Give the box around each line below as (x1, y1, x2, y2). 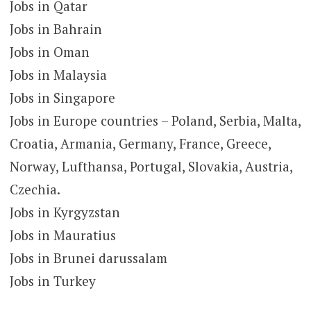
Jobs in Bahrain (9, 19, 102, 37)
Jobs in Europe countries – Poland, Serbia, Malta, (9, 111, 301, 129)
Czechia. (9, 180, 60, 198)
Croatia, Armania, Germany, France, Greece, (9, 134, 271, 152)
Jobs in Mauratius (9, 226, 116, 244)
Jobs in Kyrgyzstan (9, 203, 120, 221)
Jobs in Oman (9, 42, 90, 60)
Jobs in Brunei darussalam (9, 249, 167, 267)
